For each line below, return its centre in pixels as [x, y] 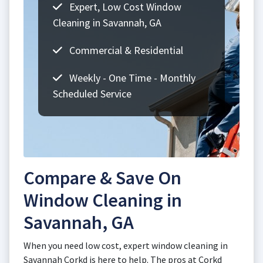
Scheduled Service [92, 94]
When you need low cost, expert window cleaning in [126, 245]
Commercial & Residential [125, 50]
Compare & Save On [102, 178]
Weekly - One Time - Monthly [131, 78]
